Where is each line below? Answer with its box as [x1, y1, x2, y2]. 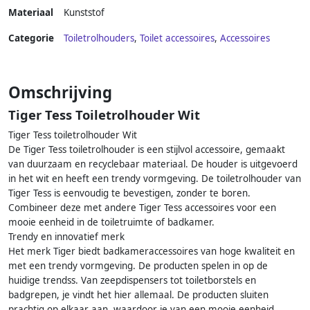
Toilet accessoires [140, 32, 215, 45]
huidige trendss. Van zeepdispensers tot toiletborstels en [8, 274, 256, 287]
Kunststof [64, 6, 104, 19]
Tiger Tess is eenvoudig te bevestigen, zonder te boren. [8, 187, 250, 200]
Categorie [8, 32, 54, 45]
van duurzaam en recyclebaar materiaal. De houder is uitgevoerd [8, 158, 298, 171]
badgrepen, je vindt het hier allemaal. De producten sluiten [8, 289, 268, 302]
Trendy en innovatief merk [8, 230, 125, 244]
